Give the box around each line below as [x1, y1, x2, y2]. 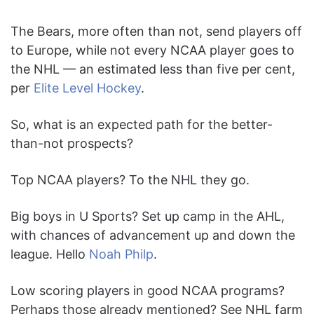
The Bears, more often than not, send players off [11, 24, 302, 39]
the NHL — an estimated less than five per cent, [11, 62, 295, 77]
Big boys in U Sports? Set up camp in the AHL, [11, 209, 285, 224]
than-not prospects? [11, 136, 133, 151]
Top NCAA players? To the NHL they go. [11, 172, 250, 188]
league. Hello [11, 247, 89, 262]
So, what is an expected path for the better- [11, 117, 273, 132]
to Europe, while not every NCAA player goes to [11, 43, 294, 58]
